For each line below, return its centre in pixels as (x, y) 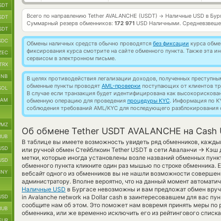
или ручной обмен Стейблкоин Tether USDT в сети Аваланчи (110, 150)
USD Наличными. (159, 23)
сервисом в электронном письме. (71, 58)
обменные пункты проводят (64, 86)
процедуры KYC (148, 101)
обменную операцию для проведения (77, 101)
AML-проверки (121, 86)
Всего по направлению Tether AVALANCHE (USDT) (93, 16)
